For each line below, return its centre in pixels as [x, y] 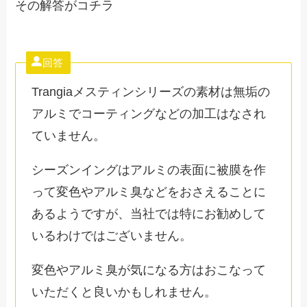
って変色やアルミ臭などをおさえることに [148, 192]
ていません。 [68, 136]
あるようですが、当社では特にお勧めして [148, 214]
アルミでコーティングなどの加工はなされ [148, 114]
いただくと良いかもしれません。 [124, 292]
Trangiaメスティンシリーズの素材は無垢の [150, 92]
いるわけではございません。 [111, 236]
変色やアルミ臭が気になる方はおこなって [148, 270]
